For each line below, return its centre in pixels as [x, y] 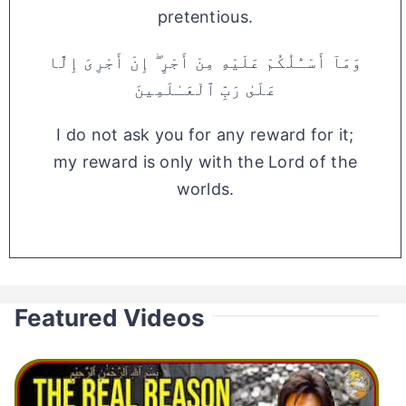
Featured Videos [109, 318]
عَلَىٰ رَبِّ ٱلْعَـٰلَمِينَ [205, 90]
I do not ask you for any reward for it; [205, 135]
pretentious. [205, 17]
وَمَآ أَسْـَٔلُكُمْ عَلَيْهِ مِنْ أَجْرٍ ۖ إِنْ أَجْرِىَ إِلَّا [205, 63]
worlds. [205, 189]
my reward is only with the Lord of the [205, 162]
